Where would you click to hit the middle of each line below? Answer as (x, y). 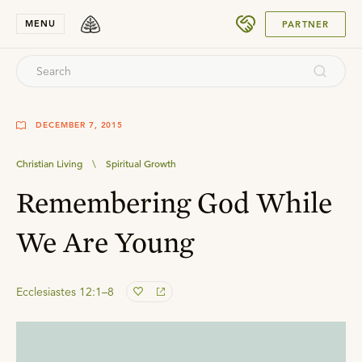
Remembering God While (174, 202)
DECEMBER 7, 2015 (80, 125)
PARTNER (305, 24)
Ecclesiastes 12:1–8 (65, 292)
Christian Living (49, 163)
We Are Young (105, 242)
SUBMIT (302, 17)
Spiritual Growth (141, 163)
